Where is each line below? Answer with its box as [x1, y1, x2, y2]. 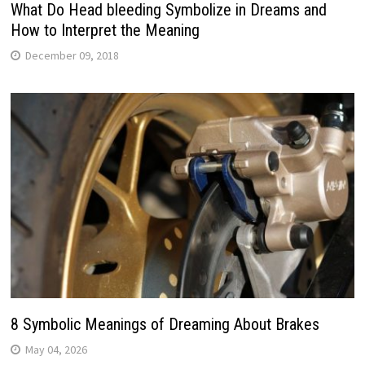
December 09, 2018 [24, 48, 119, 64]
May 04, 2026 [24, 341, 87, 357]
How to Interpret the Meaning [10, 20, 200, 41]
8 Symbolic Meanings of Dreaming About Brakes [10, 314, 319, 334]
